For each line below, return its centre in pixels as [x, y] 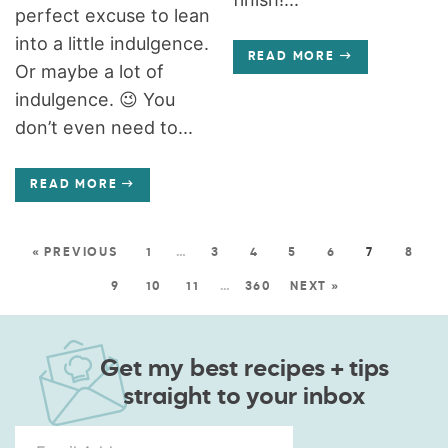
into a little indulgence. [112, 43]
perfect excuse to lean [113, 15]
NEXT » [315, 286]
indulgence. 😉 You [95, 99]
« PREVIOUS [74, 252]
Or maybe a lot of [90, 71]
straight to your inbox [244, 396]
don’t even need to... [104, 127]
